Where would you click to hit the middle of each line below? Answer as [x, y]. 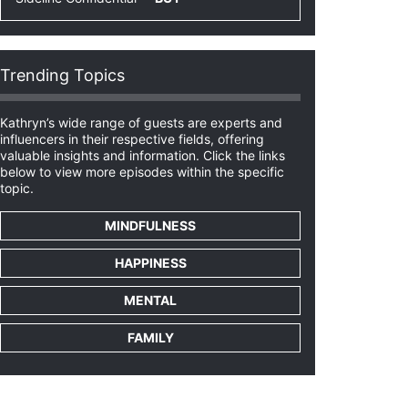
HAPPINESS [150, 263]
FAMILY [150, 337]
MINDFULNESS [150, 225]
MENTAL [150, 300]
